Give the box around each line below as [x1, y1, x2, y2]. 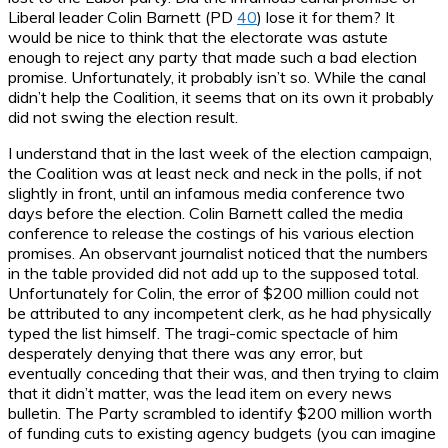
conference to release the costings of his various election [8, 223, 414, 244]
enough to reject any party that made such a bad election [8, 47, 417, 68]
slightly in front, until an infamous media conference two [8, 183, 405, 204]
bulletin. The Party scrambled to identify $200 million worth [8, 403, 432, 424]
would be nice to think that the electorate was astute [8, 27, 388, 48]
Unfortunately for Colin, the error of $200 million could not [8, 283, 419, 304]
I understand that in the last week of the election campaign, [8, 143, 432, 164]
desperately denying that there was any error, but [8, 343, 363, 364]
